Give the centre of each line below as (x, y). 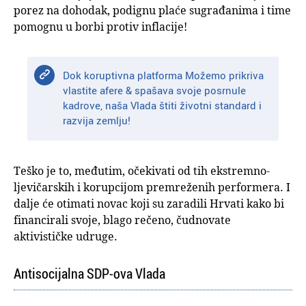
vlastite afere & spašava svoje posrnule (155, 91)
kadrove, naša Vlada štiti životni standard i (163, 106)
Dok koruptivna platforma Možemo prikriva (164, 75)
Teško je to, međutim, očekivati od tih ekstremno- (142, 171)
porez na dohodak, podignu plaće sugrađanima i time (152, 11)
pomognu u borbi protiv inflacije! (100, 27)
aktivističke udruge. (66, 237)
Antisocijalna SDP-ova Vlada (89, 274)
